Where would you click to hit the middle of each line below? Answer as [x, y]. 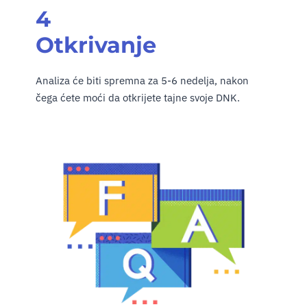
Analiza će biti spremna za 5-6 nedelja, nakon [142, 80]
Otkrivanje [96, 45]
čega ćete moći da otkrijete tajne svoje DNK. [138, 97]
